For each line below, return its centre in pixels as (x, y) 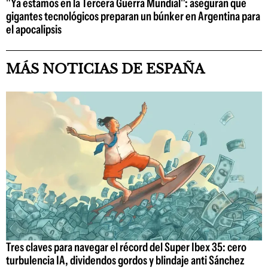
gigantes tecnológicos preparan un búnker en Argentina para (133, 16)
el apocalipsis (34, 30)
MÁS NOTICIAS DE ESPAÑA (105, 69)
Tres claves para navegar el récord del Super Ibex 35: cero (126, 247)
